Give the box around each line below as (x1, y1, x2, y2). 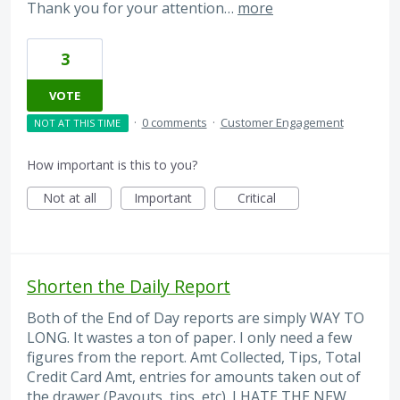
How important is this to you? (27, 155, 197, 173)
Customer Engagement (220, 113, 344, 130)
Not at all (42, 188, 96, 206)
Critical (237, 188, 276, 206)
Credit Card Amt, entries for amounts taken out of (27, 366, 361, 387)
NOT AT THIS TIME (34, 115, 121, 129)
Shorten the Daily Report (27, 273, 230, 298)
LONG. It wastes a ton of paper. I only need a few (27, 327, 352, 347)
